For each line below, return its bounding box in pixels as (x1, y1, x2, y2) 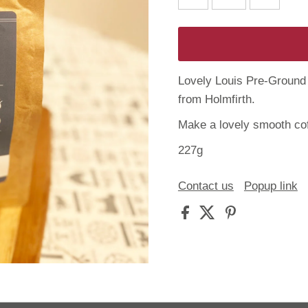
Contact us (177, 179, 234, 192)
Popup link (243, 179, 298, 192)
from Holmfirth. (177, 92, 258, 106)
